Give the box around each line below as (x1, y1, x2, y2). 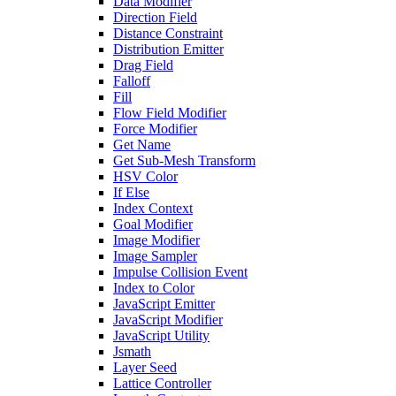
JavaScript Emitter (113, 296, 215, 311)
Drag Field (113, 57, 173, 72)
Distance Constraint (113, 26, 223, 41)
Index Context (113, 201, 193, 216)
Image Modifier (113, 232, 200, 247)
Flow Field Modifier (113, 105, 226, 120)
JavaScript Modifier (113, 312, 223, 327)
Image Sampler (113, 248, 197, 263)
